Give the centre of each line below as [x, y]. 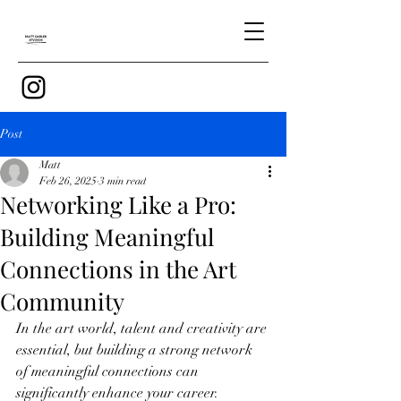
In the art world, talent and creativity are [143, 328]
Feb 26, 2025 [68, 181]
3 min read [123, 181]
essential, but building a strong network [136, 350]
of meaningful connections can [109, 371]
